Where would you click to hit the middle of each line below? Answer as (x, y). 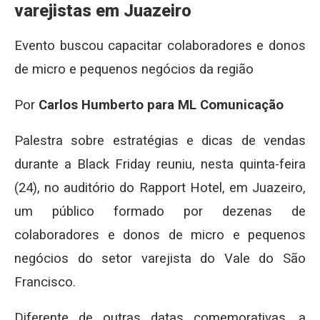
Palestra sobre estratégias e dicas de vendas (160, 141)
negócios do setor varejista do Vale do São (160, 259)
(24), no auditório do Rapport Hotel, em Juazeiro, (160, 188)
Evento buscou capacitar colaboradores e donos (160, 46)
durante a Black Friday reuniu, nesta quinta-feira (160, 165)
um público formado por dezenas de (160, 212)
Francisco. (45, 282)
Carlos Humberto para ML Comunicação (161, 105)
